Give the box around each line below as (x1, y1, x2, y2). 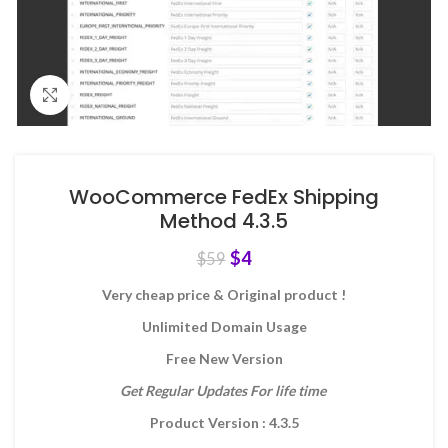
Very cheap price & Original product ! (102, 286, 346, 303)
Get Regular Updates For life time (119, 382, 329, 399)
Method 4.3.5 (160, 207, 288, 235)
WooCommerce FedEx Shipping (69, 183, 379, 211)
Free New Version (165, 350, 283, 367)
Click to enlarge (70, 87, 170, 103)
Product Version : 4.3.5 (149, 414, 299, 431)
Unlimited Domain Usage (141, 318, 307, 335)
